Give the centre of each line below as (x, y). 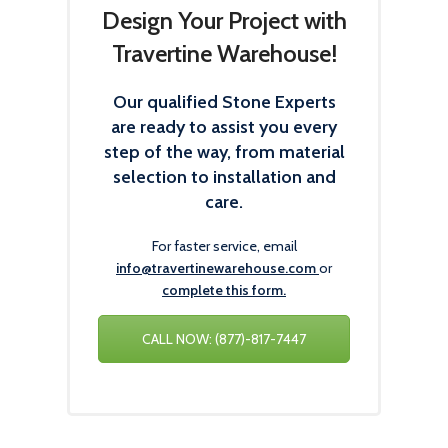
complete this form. (224, 290)
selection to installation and (224, 177)
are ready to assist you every (224, 127)
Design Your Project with (224, 20)
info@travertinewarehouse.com (216, 268)
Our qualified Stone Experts (224, 102)
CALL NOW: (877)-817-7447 (224, 339)
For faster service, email (224, 246)
